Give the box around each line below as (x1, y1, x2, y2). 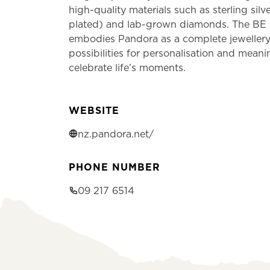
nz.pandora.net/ (78, 127, 154, 140)
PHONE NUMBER (69, 160, 160, 174)
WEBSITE (69, 104, 119, 117)
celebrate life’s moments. (69, 61, 186, 74)
